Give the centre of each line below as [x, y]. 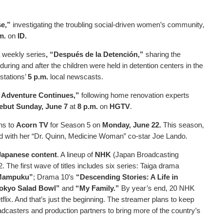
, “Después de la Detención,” [95, 54]
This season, [183, 125]
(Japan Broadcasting [145, 155]
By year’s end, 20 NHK [157, 188]
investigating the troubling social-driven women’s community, [109, 25]
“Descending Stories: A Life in [127, 177]
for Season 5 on [75, 125]
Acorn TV [32, 125]
